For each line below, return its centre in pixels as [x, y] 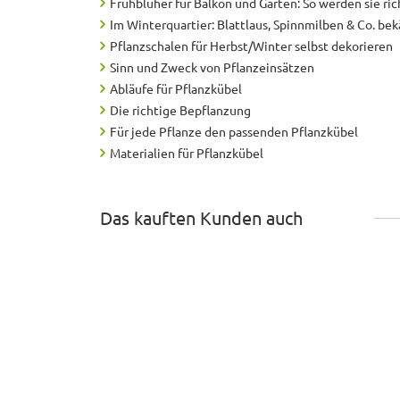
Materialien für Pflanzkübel [187, 153]
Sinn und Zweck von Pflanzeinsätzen [212, 67]
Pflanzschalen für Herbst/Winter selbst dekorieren [251, 46]
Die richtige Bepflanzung [180, 110]
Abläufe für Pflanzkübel [176, 89]
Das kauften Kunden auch [201, 218]
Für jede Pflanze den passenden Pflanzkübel [234, 132]
